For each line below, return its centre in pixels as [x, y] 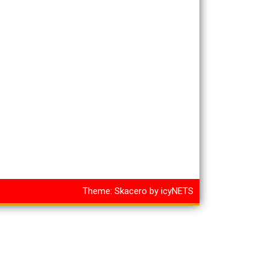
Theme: [99, 191]
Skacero [131, 191]
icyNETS [177, 191]
